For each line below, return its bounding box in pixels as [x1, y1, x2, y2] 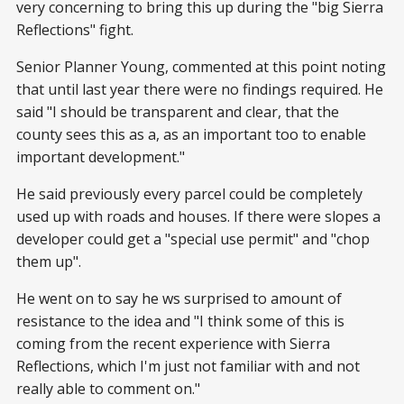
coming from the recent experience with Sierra [16, 333, 330, 353]
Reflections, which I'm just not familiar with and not [16, 355, 360, 376]
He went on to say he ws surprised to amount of [16, 288, 342, 308]
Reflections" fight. [16, 19, 133, 40]
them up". [16, 251, 81, 271]
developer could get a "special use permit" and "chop [16, 228, 370, 249]
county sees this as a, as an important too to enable [16, 124, 366, 144]
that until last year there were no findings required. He [16, 78, 383, 99]
